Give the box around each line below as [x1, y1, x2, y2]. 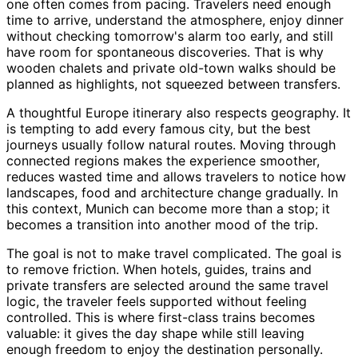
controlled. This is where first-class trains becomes [6, 309, 315, 326]
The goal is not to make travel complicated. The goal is [6, 245, 341, 262]
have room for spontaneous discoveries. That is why [6, 44, 324, 61]
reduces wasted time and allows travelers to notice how [6, 169, 346, 185]
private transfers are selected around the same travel [6, 277, 328, 294]
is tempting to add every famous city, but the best [6, 121, 311, 137]
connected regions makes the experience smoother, [6, 153, 320, 169]
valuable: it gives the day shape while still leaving [6, 325, 304, 342]
